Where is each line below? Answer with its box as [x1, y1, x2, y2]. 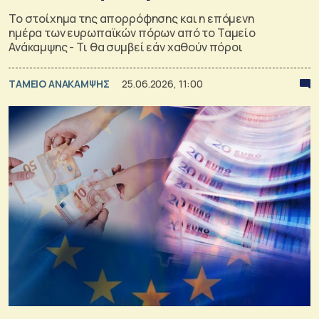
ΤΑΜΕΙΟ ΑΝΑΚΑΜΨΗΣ [9, 76, 112, 90]
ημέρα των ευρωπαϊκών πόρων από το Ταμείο [9, 24, 256, 41]
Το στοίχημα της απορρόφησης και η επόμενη [9, 10, 254, 26]
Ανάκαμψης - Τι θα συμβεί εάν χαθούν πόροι [9, 38, 243, 55]
